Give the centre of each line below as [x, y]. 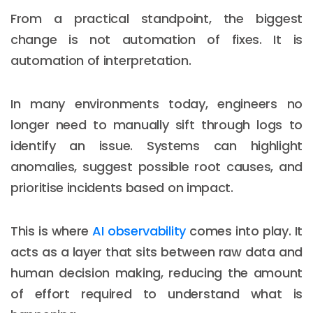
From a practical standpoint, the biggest [156, 18]
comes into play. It [244, 231]
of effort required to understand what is [156, 293]
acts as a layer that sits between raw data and [156, 252]
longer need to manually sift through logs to [156, 124]
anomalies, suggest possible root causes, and [156, 166]
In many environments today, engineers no [156, 103]
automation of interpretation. [101, 60]
